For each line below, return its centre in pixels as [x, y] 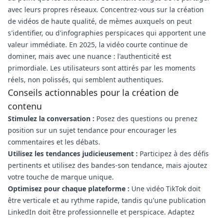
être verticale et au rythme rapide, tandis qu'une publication [107, 200]
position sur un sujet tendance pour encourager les [92, 130]
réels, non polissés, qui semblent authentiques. [86, 80]
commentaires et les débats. [54, 142]
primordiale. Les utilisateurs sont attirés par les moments [102, 68]
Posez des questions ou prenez [146, 118]
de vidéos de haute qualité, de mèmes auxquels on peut [100, 21]
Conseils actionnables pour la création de [93, 92]
